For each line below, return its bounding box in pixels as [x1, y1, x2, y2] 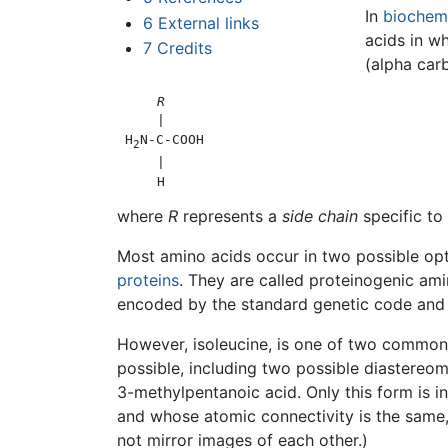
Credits [156, 38, 212, 59]
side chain [282, 205, 358, 226]
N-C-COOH [140, 132, 204, 148]
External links [157, 12, 259, 33]
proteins [117, 269, 179, 290]
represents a [178, 205, 282, 226]
